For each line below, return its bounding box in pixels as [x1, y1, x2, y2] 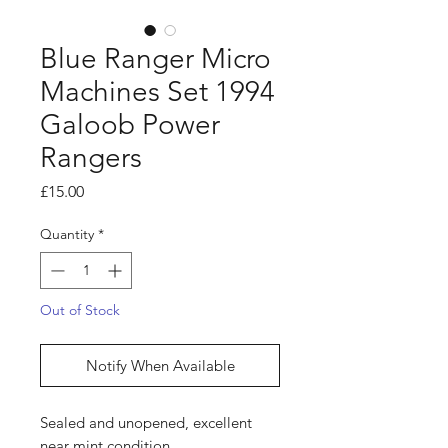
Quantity [40, 225, 94, 244]
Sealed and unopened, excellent [40, 413, 252, 433]
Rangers [40, 141, 142, 175]
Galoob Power [40, 108, 220, 142]
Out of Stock [40, 301, 120, 320]
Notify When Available [85, 356, 235, 376]
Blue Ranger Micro [40, 42, 271, 76]
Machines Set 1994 [40, 75, 275, 109]
